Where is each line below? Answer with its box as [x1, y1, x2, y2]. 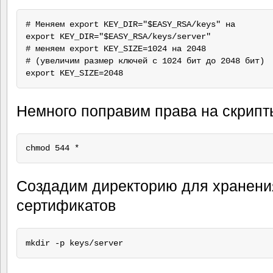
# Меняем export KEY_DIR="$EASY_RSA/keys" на [25, 19, 235, 29]
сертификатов [16, 197, 116, 214]
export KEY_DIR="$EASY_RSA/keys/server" [25, 31, 211, 41]
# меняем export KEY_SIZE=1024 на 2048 [25, 43, 206, 54]
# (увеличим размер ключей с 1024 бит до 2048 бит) [25, 55, 264, 66]
